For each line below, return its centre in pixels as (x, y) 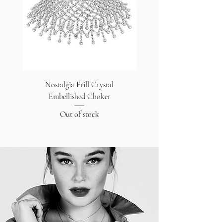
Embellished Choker (79, 96)
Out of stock (79, 114)
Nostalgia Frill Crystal (79, 84)
